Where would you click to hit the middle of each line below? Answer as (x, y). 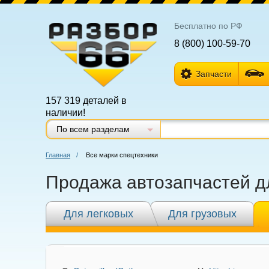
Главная (58, 155)
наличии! (65, 113)
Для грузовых (202, 214)
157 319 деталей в (86, 101)
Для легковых (98, 214)
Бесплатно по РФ (208, 26)
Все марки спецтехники (122, 155)
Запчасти (213, 74)
